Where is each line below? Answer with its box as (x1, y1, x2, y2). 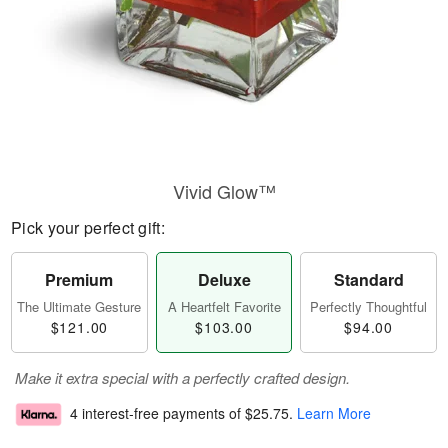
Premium (45, 268, 114, 291)
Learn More (297, 403, 371, 424)
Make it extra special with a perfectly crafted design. (15, 367, 350, 388)
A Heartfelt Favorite (167, 297, 281, 316)
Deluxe (197, 268, 251, 291)
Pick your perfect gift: (11, 216, 165, 239)
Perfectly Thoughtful (310, 297, 428, 316)
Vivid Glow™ (172, 178, 276, 204)
